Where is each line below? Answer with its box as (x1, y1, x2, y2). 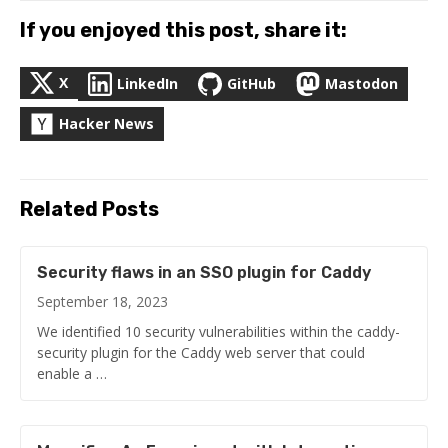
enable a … (37, 363, 107, 383)
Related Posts (20, 196, 159, 221)
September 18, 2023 (37, 291, 168, 311)
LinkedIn (117, 73, 178, 93)
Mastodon (325, 73, 398, 93)
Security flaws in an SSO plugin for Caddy (37, 262, 371, 282)
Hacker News (59, 113, 154, 133)
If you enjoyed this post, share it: (20, 17, 347, 42)
